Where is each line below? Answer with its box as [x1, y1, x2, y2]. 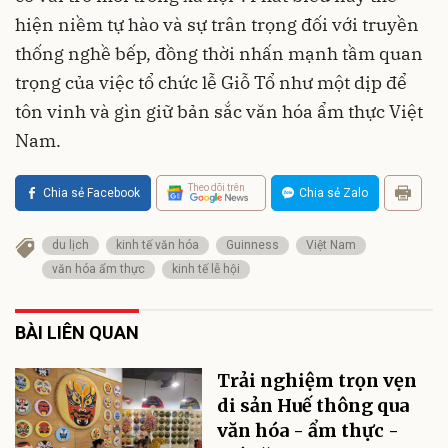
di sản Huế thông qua [217, 393, 410, 417]
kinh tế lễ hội [172, 261, 240, 276]
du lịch [52, 237, 89, 252]
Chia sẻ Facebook [43, 185, 140, 200]
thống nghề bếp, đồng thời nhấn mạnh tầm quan [15, 41, 423, 65]
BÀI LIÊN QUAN [15, 321, 139, 343]
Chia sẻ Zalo [299, 185, 368, 200]
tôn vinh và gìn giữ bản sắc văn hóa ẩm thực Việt [15, 99, 423, 123]
